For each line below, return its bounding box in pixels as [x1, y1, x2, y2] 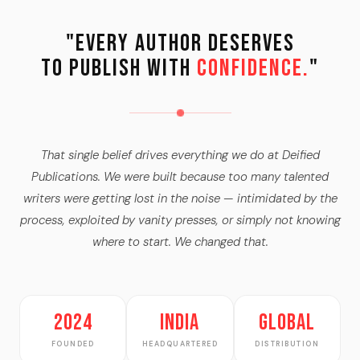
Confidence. [197, 54, 309, 84]
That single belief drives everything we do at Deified [40, 147, 320, 164]
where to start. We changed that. [92, 234, 268, 251]
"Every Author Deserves [65, 29, 295, 59]
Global [259, 309, 316, 337]
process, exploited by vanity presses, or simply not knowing [19, 212, 341, 229]
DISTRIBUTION [255, 339, 320, 350]
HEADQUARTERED [141, 339, 219, 350]
